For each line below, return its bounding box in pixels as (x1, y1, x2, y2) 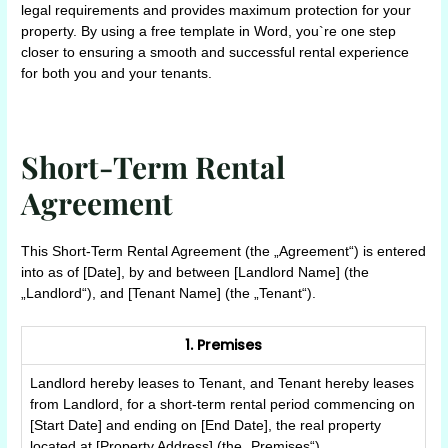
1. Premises (185, 335, 263, 355)
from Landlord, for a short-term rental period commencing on (30, 396, 416, 412)
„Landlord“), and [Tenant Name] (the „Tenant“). (21, 286, 317, 302)
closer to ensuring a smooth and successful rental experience (21, 45, 410, 61)
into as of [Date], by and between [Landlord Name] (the (21, 265, 370, 281)
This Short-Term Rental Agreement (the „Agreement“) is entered (21, 244, 427, 260)
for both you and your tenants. (21, 66, 213, 82)
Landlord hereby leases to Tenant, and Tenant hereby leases (30, 375, 415, 391)
